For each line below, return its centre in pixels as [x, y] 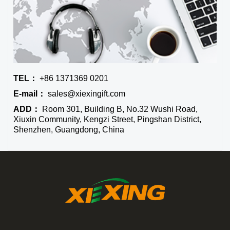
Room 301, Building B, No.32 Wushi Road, [119, 109]
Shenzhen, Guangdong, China [69, 130]
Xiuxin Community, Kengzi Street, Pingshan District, [107, 120]
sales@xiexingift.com [85, 94]
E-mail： [30, 94]
